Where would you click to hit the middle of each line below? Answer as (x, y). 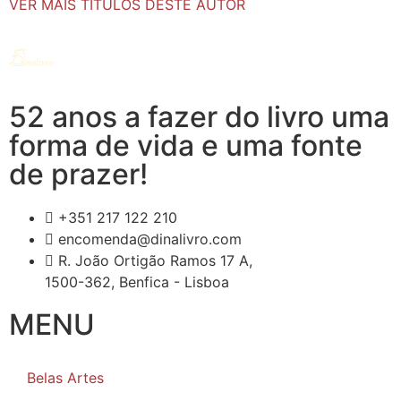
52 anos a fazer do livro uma (199, 116)
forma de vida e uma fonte (186, 145)
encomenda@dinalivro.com (150, 239)
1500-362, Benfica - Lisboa (137, 282)
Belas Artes (65, 377)
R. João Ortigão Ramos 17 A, (155, 260)
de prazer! (78, 174)
